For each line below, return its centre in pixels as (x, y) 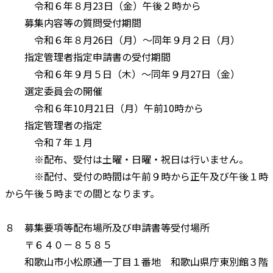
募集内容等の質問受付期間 (73, 22)
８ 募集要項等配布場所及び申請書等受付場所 (107, 227)
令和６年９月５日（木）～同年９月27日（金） (122, 73)
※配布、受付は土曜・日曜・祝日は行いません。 (127, 159)
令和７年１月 (49, 142)
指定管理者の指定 (54, 125)
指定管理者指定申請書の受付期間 (88, 56)
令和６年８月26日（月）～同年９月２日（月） (122, 39)
